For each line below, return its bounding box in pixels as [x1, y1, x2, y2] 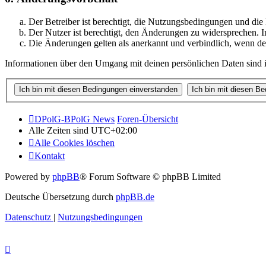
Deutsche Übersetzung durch [5, 191, 116, 202]
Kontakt [34, 150, 65, 161]
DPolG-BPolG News [34, 113, 115, 124]
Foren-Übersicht [117, 113, 178, 124]
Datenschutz [5, 211, 51, 222]
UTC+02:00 [91, 125, 137, 135]
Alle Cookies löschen [34, 137, 115, 148]
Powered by [5, 171, 52, 182]
